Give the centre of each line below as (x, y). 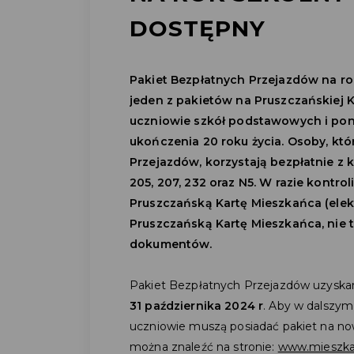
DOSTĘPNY (198, 28)
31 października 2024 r (197, 305)
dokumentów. (171, 244)
